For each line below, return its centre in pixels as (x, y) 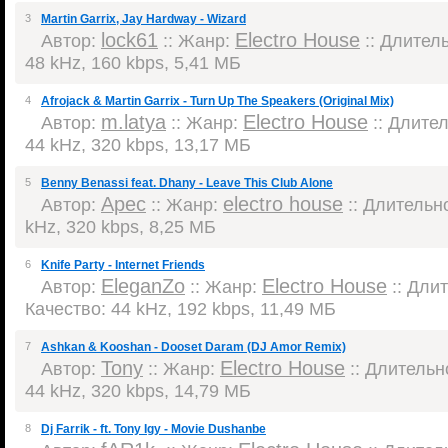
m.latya (133, 122)
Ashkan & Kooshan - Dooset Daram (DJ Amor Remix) (193, 347)
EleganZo (143, 286)
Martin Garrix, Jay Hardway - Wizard (143, 19)
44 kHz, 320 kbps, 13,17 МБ (138, 144)
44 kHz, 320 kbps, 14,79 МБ (138, 390)
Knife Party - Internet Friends (123, 265)
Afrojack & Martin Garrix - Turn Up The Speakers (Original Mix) (217, 101)
